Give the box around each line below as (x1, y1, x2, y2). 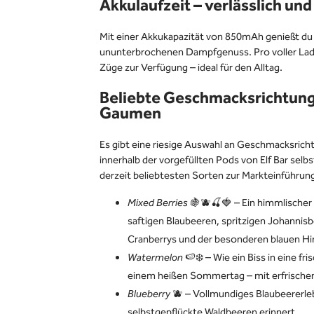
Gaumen (100, 102, 161, 126)
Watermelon (128, 250, 183, 266)
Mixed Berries (128, 195, 190, 212)
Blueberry (128, 286, 172, 303)
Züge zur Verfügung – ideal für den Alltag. (100, 60, 282, 76)
